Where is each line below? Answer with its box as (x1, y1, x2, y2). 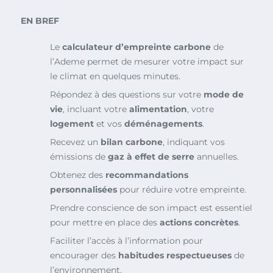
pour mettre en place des (50, 216, 160, 228)
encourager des (50, 249, 118, 261)
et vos (94, 118, 124, 129)
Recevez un (50, 136, 101, 147)
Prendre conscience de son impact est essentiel (50, 202, 252, 213)
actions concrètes (160, 216, 238, 228)
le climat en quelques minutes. (50, 70, 180, 82)
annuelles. (194, 151, 239, 162)
